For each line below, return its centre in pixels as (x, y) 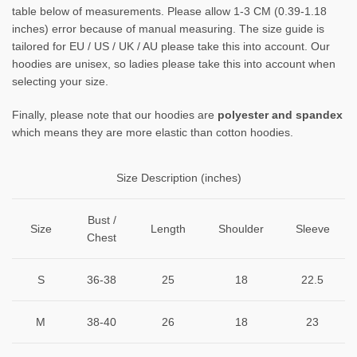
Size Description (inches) (178, 178)
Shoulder (241, 229)
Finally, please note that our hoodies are (115, 115)
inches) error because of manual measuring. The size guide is (168, 29)
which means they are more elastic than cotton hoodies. (153, 133)
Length (168, 229)
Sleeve (312, 229)
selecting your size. (60, 82)
